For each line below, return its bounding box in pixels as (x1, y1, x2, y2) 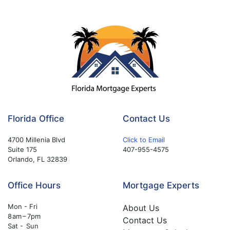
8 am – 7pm (8, 212, 41, 220)
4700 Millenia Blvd (8, 135, 65, 144)
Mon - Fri (8, 202, 37, 210)
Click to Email (123, 135, 165, 144)
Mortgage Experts (123, 180, 199, 190)
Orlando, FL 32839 (8, 155, 67, 163)
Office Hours (8, 180, 61, 190)
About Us (123, 202, 159, 213)
